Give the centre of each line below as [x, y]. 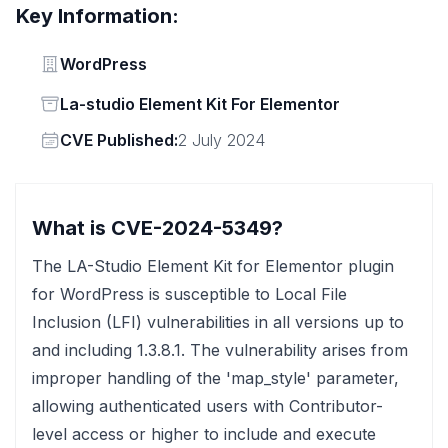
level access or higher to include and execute [204, 434]
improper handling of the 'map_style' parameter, [215, 378]
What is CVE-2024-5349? [157, 228]
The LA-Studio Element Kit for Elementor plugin [213, 266]
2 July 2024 [221, 140]
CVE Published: [119, 140]
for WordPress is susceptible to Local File [189, 294]
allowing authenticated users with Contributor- [207, 406]
